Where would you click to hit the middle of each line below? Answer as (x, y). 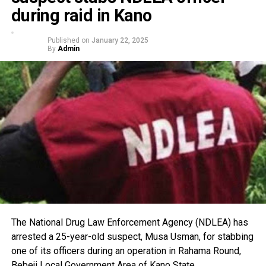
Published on (68, 41)
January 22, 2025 (120, 41)
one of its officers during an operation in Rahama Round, (126, 251)
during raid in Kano (81, 16)
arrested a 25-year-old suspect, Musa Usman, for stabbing (132, 236)
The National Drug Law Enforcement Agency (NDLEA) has (129, 222)
